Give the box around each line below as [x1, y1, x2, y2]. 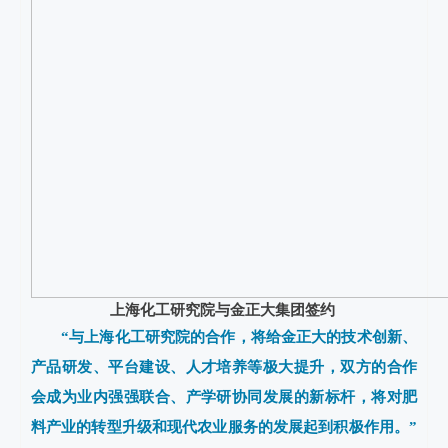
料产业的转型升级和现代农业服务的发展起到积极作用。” [31, 419, 417, 435]
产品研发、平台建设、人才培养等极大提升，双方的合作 [31, 359, 417, 375]
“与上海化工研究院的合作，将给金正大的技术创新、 [61, 329, 417, 345]
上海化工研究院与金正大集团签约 [109, 302, 339, 318]
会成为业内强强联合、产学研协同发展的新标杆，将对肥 [31, 389, 417, 405]
